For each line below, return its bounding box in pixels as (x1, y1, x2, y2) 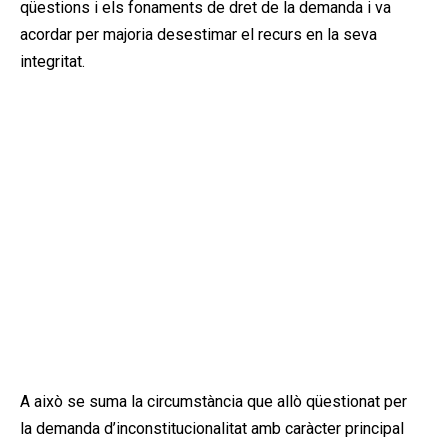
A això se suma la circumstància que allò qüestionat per (20, 391, 407, 411)
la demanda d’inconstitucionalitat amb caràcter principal (20, 418, 404, 438)
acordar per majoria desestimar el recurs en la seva (20, 24, 377, 44)
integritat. (20, 51, 85, 71)
